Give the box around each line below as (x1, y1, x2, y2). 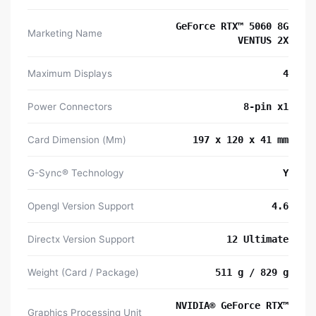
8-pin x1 (243, 101, 288, 113)
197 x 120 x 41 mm (193, 134, 288, 146)
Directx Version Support (28, 233, 135, 245)
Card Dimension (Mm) (28, 134, 126, 146)
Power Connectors (28, 101, 112, 113)
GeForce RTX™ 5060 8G (176, 20, 288, 32)
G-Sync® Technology (28, 167, 124, 179)
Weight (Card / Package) (28, 267, 139, 279)
